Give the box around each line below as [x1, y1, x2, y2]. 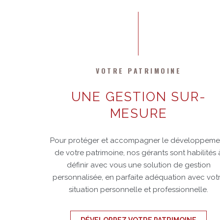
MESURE [110, 106, 167, 120]
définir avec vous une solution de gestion [66, 160, 211, 169]
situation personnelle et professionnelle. [69, 185, 208, 193]
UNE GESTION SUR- [71, 89, 206, 104]
